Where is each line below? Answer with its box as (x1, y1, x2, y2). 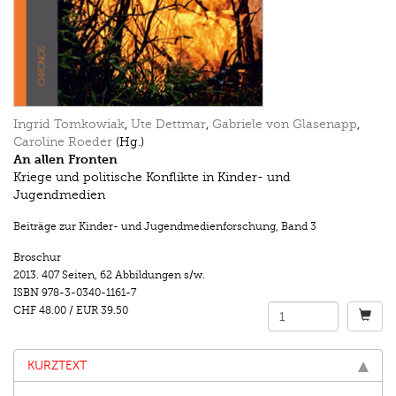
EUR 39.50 (76, 304, 131, 317)
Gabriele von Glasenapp (212, 118, 357, 132)
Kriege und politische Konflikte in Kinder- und (13, 171, 291, 185)
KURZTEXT (27, 359, 87, 373)
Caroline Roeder (13, 135, 112, 149)
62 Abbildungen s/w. (100, 269, 205, 282)
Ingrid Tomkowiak (13, 118, 125, 132)
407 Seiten (42, 269, 95, 282)
